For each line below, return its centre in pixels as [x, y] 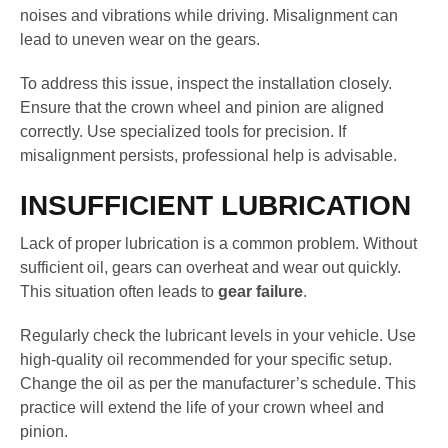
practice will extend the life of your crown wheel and [202, 408]
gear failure [260, 292]
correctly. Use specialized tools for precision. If [183, 131]
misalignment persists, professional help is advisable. [208, 155]
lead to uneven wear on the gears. [140, 39]
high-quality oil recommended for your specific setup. [206, 360]
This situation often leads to [119, 292]
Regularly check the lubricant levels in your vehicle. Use [218, 336]
